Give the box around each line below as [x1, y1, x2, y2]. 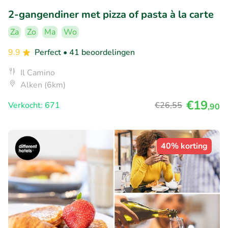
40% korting [161, 140, 208, 152]
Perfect [35, 47, 63, 59]
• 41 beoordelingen [63, 47, 135, 59]
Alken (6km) [20, 79, 66, 91]
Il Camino [20, 67, 55, 79]
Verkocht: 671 [8, 100, 60, 111]
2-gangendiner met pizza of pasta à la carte [8, 8, 214, 22]
